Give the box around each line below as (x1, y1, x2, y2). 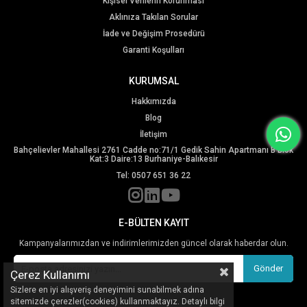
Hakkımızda (131, 97, 176, 106)
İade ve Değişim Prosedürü (102, 29, 205, 38)
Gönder (254, 263, 283, 273)
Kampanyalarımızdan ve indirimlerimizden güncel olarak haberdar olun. (19, 238, 288, 248)
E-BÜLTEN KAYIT (118, 217, 189, 228)
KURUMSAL (128, 75, 179, 86)
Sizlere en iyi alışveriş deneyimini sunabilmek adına (10, 285, 204, 295)
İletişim (140, 130, 167, 139)
